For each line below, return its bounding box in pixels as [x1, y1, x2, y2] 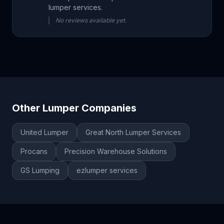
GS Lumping [20, 166, 59, 174]
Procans [20, 147, 47, 155]
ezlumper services [76, 166, 137, 174]
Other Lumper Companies [12, 102, 136, 114]
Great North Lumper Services [85, 128, 181, 136]
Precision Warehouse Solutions [64, 147, 167, 155]
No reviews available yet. [55, 16, 126, 24]
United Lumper [20, 128, 68, 136]
